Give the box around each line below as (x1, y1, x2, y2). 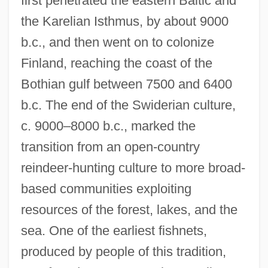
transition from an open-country (20, 139, 200, 155)
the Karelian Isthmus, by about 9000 (20, 14, 229, 29)
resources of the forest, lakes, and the (20, 202, 237, 218)
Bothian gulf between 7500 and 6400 (20, 77, 232, 92)
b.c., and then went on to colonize (20, 35, 214, 50)
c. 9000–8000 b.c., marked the (20, 118, 196, 134)
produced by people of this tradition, (20, 244, 226, 260)
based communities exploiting (20, 181, 191, 197)
